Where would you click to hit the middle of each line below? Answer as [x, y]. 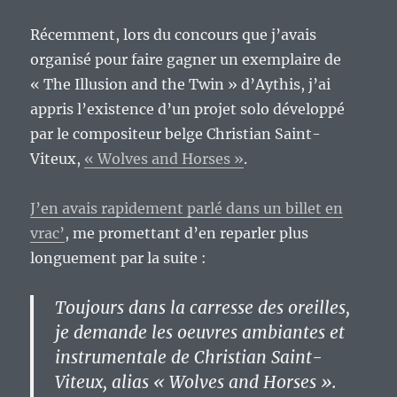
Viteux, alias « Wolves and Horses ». [196, 382]
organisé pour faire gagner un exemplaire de [186, 60]
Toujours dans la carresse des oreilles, [203, 308]
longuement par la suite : [119, 258]
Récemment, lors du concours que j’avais [174, 35]
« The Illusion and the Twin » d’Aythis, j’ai [181, 85]
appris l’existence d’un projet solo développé [188, 109]
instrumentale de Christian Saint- [189, 358]
